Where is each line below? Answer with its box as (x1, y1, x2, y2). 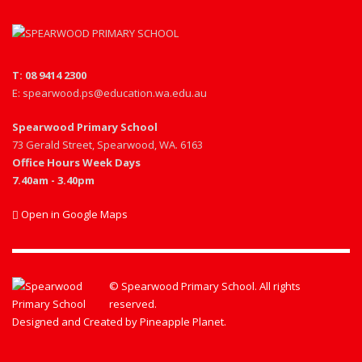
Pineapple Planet (140, 314, 224, 330)
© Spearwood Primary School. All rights (109, 279, 301, 294)
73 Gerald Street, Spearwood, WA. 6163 (12, 137, 203, 153)
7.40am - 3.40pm (12, 173, 95, 188)
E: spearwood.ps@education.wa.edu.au (12, 86, 207, 101)
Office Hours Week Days (12, 155, 141, 170)
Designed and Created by (12, 314, 140, 330)
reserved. (109, 297, 157, 312)
